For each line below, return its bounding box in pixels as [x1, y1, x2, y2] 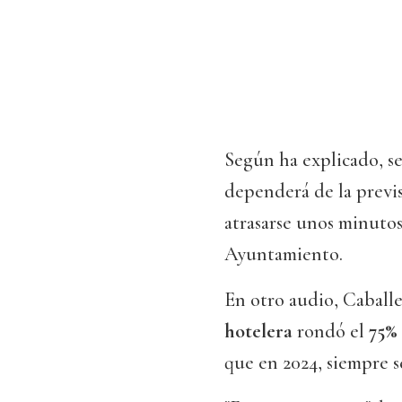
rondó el [293, 319, 364, 344]
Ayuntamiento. [224, 242, 343, 267]
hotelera [224, 319, 293, 344]
